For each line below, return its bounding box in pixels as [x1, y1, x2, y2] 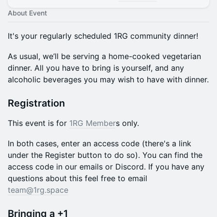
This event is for [8, 118, 69, 128]
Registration [8, 97, 65, 109]
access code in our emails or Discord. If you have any [8, 162, 204, 171]
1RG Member [69, 118, 116, 128]
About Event [8, 9, 47, 17]
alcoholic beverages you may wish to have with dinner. [8, 75, 209, 84]
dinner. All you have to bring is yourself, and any [8, 63, 184, 73]
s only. [116, 118, 139, 128]
